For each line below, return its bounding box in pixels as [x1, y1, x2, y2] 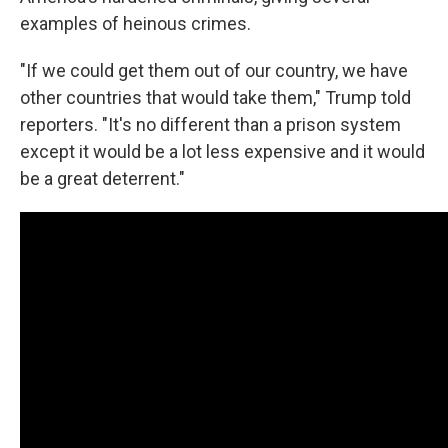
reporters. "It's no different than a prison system [20, 114, 401, 135]
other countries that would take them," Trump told [20, 87, 411, 108]
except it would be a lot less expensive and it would [20, 141, 425, 162]
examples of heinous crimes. [20, 13, 251, 34]
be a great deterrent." [20, 168, 193, 189]
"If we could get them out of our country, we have [20, 60, 408, 81]
